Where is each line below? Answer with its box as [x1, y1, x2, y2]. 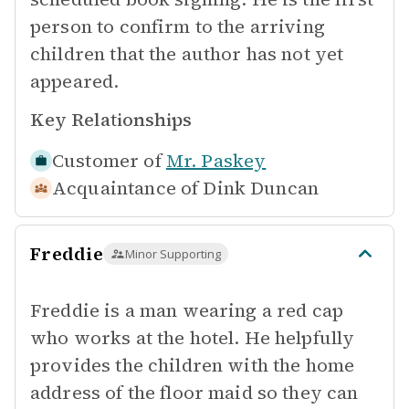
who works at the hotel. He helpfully [30, 325, 355, 351]
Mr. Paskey [165, 148, 267, 173]
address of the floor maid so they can [30, 380, 359, 405]
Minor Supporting [124, 246, 221, 262]
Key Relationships [30, 107, 192, 132]
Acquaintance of [52, 175, 199, 201]
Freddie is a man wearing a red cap [30, 298, 344, 323]
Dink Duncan [203, 175, 320, 201]
